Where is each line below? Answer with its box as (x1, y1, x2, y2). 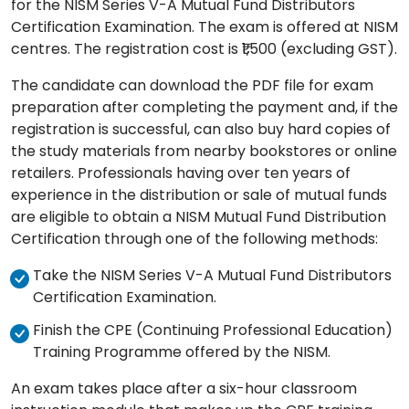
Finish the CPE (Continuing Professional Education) (33, 320, 393, 341)
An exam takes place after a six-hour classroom (11, 378, 357, 400)
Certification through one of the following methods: (11, 228, 378, 250)
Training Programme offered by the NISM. (33, 341, 330, 363)
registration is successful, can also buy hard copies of (11, 119, 391, 141)
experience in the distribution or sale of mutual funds (11, 184, 387, 206)
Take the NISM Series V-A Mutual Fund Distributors (33, 265, 392, 287)
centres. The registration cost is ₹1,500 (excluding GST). (11, 38, 397, 60)
